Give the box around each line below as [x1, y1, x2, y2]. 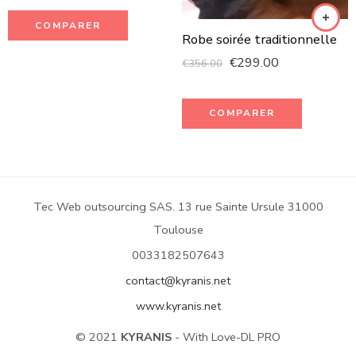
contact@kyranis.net [126, 272, 230, 288]
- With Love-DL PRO [172, 328, 281, 345]
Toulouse [153, 221, 203, 238]
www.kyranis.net [135, 297, 221, 314]
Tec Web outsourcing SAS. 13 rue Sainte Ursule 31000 [33, 198, 323, 215]
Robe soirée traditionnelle [182, 29, 337, 48]
